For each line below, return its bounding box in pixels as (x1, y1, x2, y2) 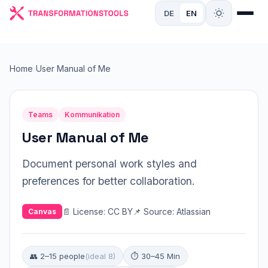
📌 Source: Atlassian (133, 206, 211, 217)
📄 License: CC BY (62, 206, 133, 217)
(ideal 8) (85, 251, 115, 261)
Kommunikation (65, 110, 120, 119)
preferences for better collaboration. (22, 175, 195, 187)
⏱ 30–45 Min (131, 251, 180, 261)
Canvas (28, 207, 56, 216)
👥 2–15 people (30, 251, 85, 261)
